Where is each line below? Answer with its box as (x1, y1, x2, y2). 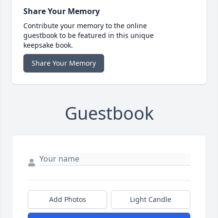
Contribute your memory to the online (23, 21, 147, 31)
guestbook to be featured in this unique (23, 31, 154, 40)
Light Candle (130, 195, 171, 204)
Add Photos (49, 195, 86, 204)
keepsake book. (23, 40, 73, 50)
